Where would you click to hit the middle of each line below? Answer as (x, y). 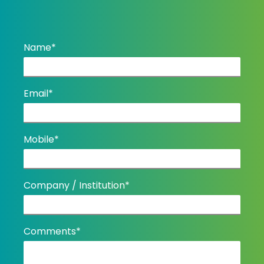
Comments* (52, 231)
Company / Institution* (77, 185)
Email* (38, 93)
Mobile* (41, 139)
